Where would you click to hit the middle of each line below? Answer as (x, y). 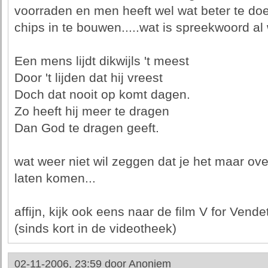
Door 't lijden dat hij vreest (88, 78)
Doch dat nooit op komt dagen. (102, 95)
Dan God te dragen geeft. (86, 128)
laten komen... (55, 178)
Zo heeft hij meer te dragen (92, 111)
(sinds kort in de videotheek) (95, 229)
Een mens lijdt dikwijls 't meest (101, 61)
